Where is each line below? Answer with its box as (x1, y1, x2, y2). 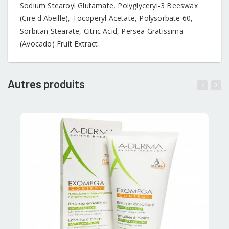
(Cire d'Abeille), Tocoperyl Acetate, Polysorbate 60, (20, 13, 193, 23)
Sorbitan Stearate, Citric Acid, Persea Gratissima (20, 26, 184, 36)
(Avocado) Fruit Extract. (20, 38, 100, 49)
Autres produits (8, 77, 85, 90)
